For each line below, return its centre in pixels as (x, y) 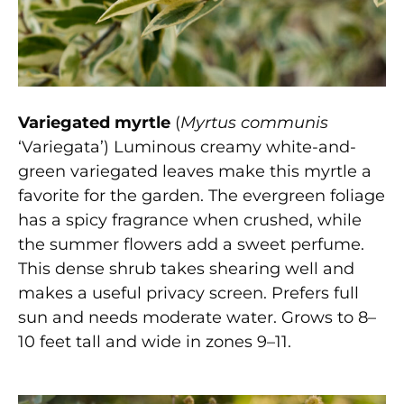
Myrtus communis (254, 123)
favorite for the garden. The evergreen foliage (202, 196)
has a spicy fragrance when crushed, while (190, 220)
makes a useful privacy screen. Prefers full (188, 294)
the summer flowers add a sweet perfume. (191, 245)
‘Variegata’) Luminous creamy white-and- (187, 147)
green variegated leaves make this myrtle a (195, 172)
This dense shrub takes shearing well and (186, 269)
